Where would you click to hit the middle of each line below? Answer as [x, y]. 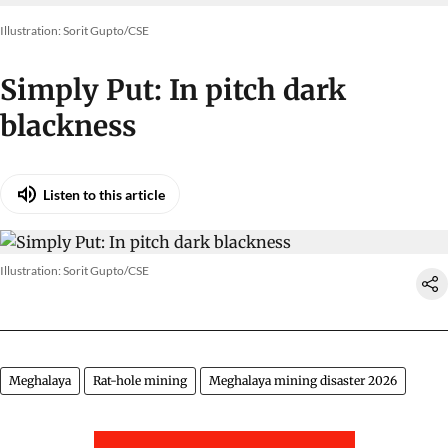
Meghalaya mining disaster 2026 [303, 380]
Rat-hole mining [140, 380]
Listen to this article [104, 194]
